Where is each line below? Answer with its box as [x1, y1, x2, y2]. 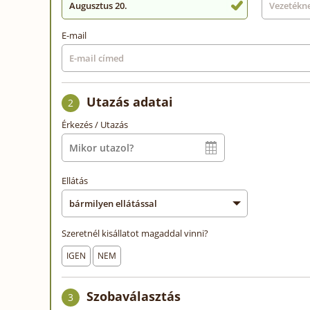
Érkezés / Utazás [62, 118, 128, 131]
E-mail [62, 28, 86, 42]
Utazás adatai [86, 93, 173, 110]
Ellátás [62, 174, 88, 187]
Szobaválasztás [86, 287, 181, 304]
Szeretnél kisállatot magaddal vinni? [62, 226, 208, 239]
